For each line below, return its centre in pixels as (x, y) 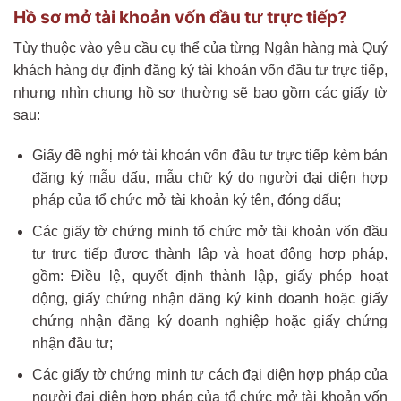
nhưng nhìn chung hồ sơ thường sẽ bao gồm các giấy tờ (200, 92)
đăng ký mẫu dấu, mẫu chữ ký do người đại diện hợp (209, 178)
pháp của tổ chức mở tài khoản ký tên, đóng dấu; (186, 200)
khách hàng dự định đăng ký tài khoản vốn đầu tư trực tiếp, (200, 70)
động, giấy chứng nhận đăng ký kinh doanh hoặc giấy (209, 298)
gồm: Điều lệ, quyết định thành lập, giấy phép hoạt (209, 276)
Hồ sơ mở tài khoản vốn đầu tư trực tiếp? (180, 17)
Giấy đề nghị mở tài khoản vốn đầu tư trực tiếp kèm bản (209, 156)
